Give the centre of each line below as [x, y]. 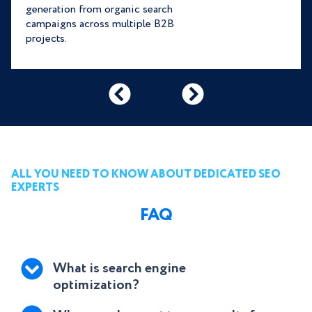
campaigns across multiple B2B [100, 24]
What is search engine [119, 269]
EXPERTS [35, 188]
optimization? [96, 286]
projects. [46, 39]
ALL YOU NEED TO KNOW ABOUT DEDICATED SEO [146, 175]
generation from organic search [99, 10]
